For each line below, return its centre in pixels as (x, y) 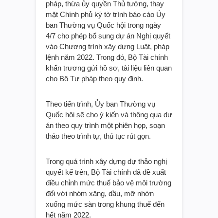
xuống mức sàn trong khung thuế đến (105, 204)
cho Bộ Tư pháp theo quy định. (94, 78)
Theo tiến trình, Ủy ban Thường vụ (100, 104)
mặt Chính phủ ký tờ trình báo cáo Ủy (106, 14)
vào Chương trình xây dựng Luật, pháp (108, 46)
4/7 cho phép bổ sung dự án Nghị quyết (108, 36)
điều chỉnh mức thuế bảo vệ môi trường (109, 182)
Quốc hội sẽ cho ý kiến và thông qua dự (109, 114)
